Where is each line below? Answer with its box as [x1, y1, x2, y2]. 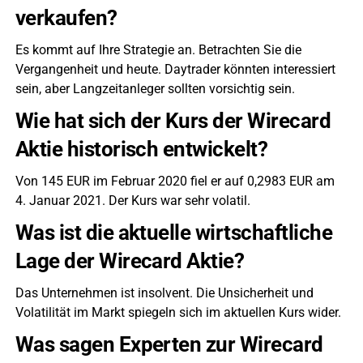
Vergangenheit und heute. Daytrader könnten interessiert [15, 61, 335, 77]
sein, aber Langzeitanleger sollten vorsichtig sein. [15, 80, 295, 96]
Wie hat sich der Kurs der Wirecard [15, 108, 331, 133]
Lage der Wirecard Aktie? [15, 248, 245, 273]
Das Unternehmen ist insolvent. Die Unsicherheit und [15, 284, 314, 301]
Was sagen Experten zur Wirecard [15, 331, 323, 357]
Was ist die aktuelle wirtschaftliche [15, 220, 333, 245]
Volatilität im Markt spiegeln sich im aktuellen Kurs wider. [15, 304, 341, 320]
